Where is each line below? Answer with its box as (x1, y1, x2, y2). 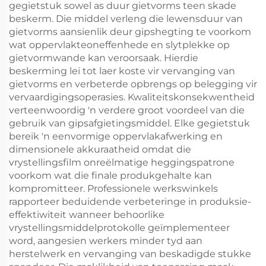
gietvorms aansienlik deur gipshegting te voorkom (9, 26, 251, 37)
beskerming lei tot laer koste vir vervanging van (9, 65, 235, 77)
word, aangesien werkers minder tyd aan (9, 235, 202, 246)
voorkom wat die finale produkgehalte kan (9, 170, 212, 181)
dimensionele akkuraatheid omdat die (9, 144, 191, 155)
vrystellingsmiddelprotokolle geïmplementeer (9, 222, 230, 233)
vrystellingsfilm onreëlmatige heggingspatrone (9, 157, 235, 168)
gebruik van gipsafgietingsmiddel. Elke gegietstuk (9, 118, 250, 129)
